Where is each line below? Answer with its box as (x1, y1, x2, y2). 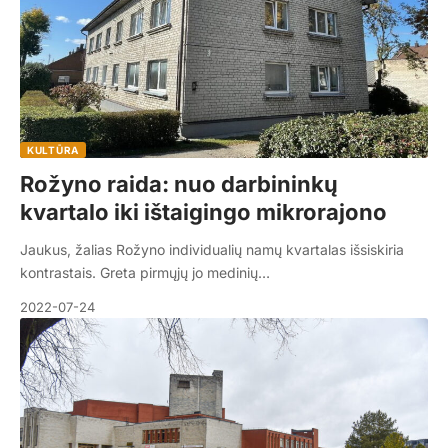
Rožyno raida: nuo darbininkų (20, 171, 338, 198)
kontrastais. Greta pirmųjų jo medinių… (20, 264, 270, 282)
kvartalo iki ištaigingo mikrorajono (20, 199, 387, 226)
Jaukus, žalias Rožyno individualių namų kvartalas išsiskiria (20, 241, 404, 259)
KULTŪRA (27, 144, 79, 157)
